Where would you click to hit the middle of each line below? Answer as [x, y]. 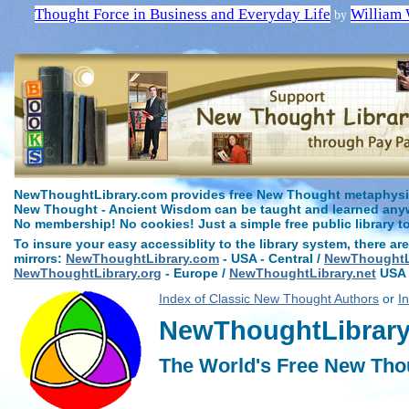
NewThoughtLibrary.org [88, 273]
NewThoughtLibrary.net [303, 273]
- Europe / [195, 273]
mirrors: [40, 258]
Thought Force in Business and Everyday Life [183, 14]
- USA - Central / [272, 258]
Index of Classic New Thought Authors [269, 298]
